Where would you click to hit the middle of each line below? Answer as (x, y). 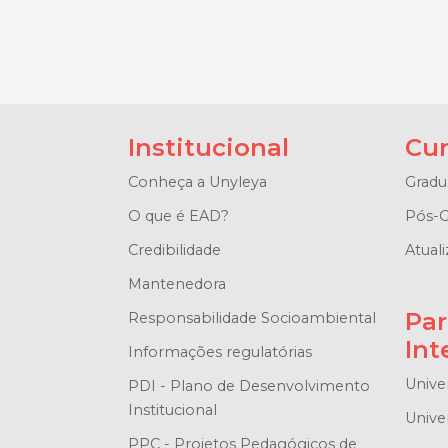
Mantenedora (176, 283)
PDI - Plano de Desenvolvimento (248, 385)
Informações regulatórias (219, 351)
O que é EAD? (178, 215)
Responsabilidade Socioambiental (251, 317)
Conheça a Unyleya (197, 181)
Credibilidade (174, 249)
